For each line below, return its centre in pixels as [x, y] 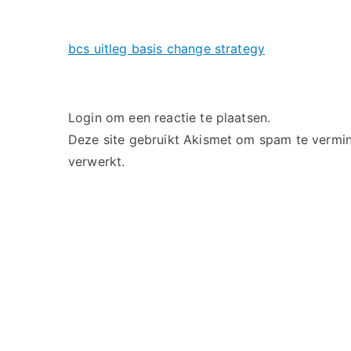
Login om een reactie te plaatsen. [170, 118]
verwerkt [95, 161]
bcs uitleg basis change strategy [167, 49]
